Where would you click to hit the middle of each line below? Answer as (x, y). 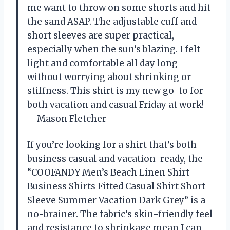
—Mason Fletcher (67, 118)
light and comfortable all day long (102, 63)
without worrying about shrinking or (109, 77)
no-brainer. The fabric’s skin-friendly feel (120, 214)
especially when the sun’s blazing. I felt (114, 49)
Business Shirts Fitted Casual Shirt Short (116, 186)
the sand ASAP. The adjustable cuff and (112, 21)
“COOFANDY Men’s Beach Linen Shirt (108, 172)
